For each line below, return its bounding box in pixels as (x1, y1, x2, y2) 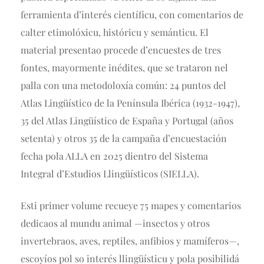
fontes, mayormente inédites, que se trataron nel (21, 61, 228, 74)
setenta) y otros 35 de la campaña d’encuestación (21, 132, 227, 145)
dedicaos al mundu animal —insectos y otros (21, 217, 210, 230)
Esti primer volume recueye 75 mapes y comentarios (21, 199, 241, 212)
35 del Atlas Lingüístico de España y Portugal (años (21, 114, 233, 127)
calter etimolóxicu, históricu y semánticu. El (21, 26, 209, 39)
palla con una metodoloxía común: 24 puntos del (21, 79, 226, 92)
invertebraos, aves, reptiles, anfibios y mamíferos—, (21, 235, 239, 247)
